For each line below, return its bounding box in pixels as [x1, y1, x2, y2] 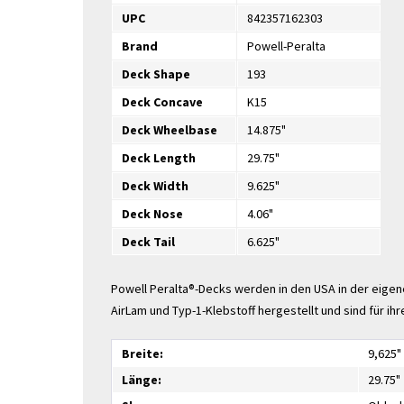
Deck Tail [122, 234, 175, 250]
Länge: [122, 372, 161, 388]
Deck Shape [122, 66, 190, 82]
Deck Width [122, 178, 188, 194]
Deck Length [122, 150, 196, 166]
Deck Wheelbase [122, 122, 217, 138]
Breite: [122, 345, 163, 362]
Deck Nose [122, 206, 183, 222]
